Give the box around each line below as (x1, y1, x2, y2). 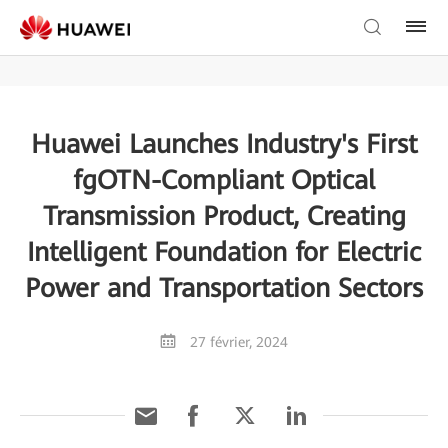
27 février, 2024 (190, 334, 288, 350)
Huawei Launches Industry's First (31, 129, 417, 159)
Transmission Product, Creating (42, 201, 406, 231)
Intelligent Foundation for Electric (27, 237, 421, 267)
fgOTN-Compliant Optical (73, 165, 375, 195)
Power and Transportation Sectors (25, 273, 423, 303)
